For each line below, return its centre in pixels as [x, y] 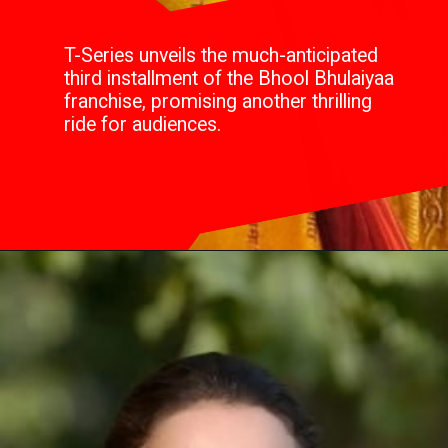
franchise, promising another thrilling [222, 98]
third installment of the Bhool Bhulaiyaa [229, 83]
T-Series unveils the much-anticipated [224, 69]
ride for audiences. [174, 113]
